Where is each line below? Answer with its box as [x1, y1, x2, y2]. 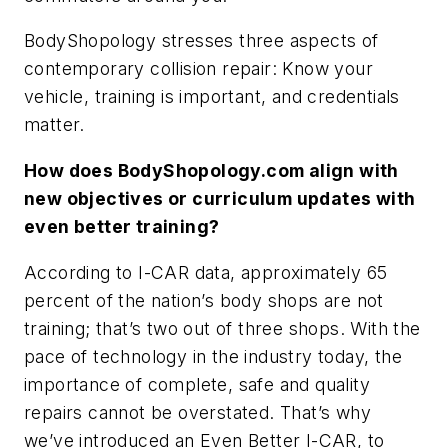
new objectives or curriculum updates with [24, 187, 416, 209]
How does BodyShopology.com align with [24, 159, 399, 181]
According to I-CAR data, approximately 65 [24, 261, 388, 283]
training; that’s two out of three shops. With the [24, 317, 421, 339]
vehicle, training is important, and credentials [24, 86, 400, 108]
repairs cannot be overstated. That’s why [24, 401, 371, 423]
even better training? [24, 215, 220, 237]
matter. [24, 114, 85, 136]
